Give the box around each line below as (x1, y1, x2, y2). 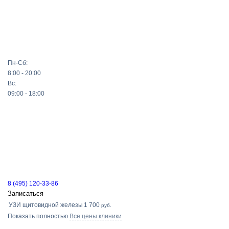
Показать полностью (8, 213, 68, 220)
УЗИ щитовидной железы (9, 201, 83, 209)
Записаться (8, 190, 43, 197)
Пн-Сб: (8, 59, 28, 66)
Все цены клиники (70, 213, 122, 220)
